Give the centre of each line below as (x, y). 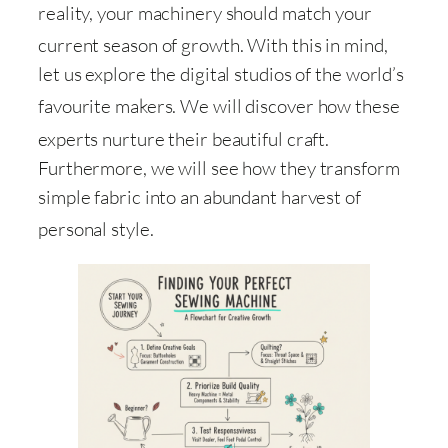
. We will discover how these (286, 106)
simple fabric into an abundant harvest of (199, 196)
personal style (94, 228)
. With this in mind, (313, 45)
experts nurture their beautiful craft (182, 138)
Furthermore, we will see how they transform (219, 167)
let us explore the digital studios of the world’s (221, 74)
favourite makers (105, 106)
